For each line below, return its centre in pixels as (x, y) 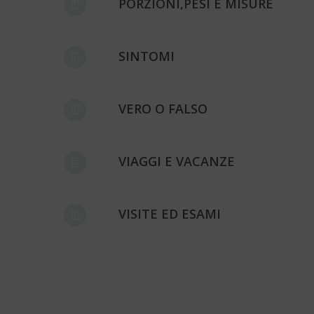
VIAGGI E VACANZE (177, 162)
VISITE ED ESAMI (170, 214)
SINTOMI (147, 56)
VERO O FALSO (163, 109)
